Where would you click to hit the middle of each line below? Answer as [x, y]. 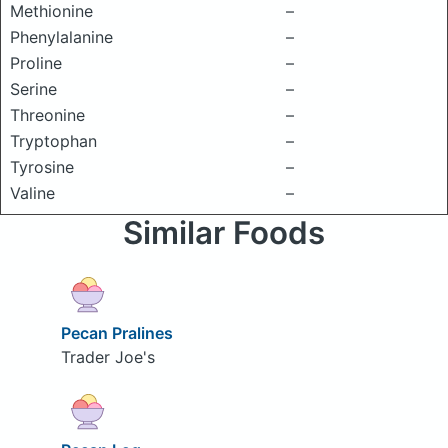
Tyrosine [42, 167]
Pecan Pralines [116, 332]
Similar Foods [224, 233]
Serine [33, 89]
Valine [32, 193]
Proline [36, 63]
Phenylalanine [61, 37]
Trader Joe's [107, 356]
